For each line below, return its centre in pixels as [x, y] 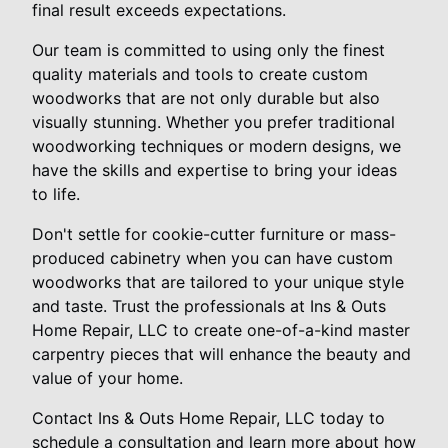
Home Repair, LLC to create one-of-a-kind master [221, 329]
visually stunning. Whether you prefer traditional [213, 121]
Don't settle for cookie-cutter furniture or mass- [214, 233]
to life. [56, 193]
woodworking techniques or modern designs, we [216, 145]
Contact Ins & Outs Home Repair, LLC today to [208, 417]
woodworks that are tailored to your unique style [218, 281]
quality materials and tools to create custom [200, 73]
